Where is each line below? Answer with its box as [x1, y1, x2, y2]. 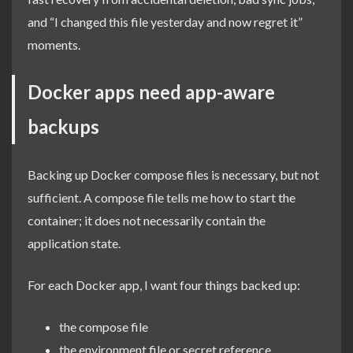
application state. [28, 235, 121, 251]
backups [28, 114, 99, 138]
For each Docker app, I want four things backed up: [28, 277, 300, 292]
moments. [28, 36, 80, 52]
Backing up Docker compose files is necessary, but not [28, 166, 319, 182]
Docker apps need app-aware [28, 80, 275, 103]
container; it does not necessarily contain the [28, 212, 266, 228]
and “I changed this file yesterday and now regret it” [28, 13, 303, 29]
